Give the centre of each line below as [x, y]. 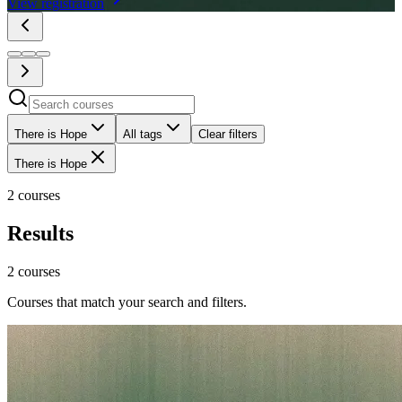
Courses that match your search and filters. [127, 302]
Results [40, 234]
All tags [143, 135]
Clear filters [228, 135]
